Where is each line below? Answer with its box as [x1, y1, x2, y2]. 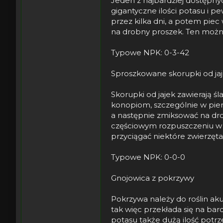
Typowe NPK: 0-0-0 [111, 152, 185, 162]
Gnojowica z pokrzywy [111, 173, 194, 183]
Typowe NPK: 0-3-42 [111, 47, 189, 57]
